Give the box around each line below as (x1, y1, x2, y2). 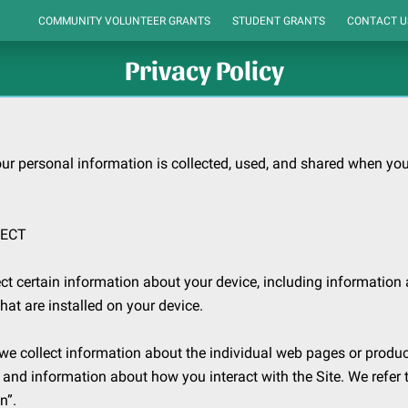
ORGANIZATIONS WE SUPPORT (38, 28, 191, 41)
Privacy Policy (124, 52, 284, 85)
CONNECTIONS (213, 28, 289, 41)
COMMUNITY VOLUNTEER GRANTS (38, 15, 210, 27)
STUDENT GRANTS (232, 15, 325, 27)
